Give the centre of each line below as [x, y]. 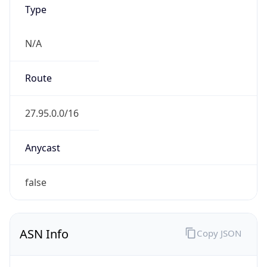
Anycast [42, 148]
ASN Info [44, 234]
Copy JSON [219, 233]
